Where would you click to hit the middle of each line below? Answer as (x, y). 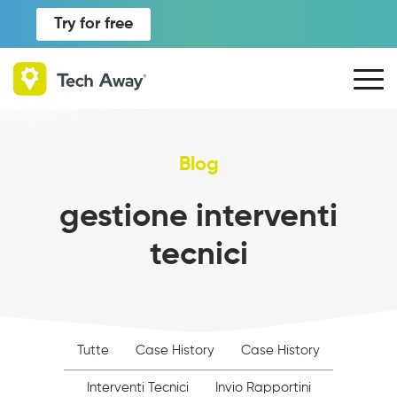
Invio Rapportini (263, 388)
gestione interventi (198, 217)
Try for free (93, 23)
